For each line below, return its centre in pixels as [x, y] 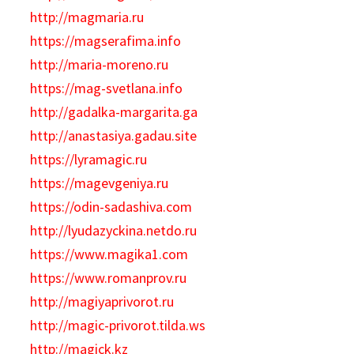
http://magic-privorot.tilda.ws [118, 325]
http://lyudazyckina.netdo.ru [114, 230]
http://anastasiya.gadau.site [114, 136]
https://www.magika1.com [109, 254]
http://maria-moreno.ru [100, 64]
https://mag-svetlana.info [107, 88]
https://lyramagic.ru [89, 159]
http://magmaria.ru [87, 17]
